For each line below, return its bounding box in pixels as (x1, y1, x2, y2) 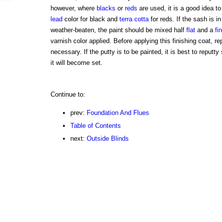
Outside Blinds (86, 135, 129, 143)
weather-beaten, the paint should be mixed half (50, 26, 186, 34)
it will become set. (50, 59, 103, 67)
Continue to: (50, 91, 85, 99)
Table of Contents (70, 122, 121, 130)
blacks (96, 4, 115, 12)
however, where (50, 4, 97, 12)
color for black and (62, 15, 119, 23)
